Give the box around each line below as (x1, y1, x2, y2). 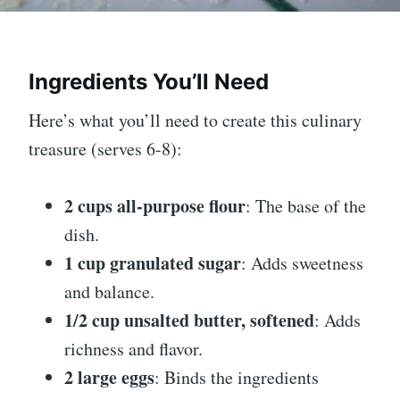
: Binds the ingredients (154, 365, 319, 389)
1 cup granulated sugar (64, 250, 241, 276)
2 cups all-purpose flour (64, 193, 246, 219)
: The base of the (246, 194, 366, 218)
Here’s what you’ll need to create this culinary (29, 108, 362, 132)
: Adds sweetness (241, 251, 363, 275)
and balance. (64, 279, 154, 304)
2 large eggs (64, 364, 154, 390)
